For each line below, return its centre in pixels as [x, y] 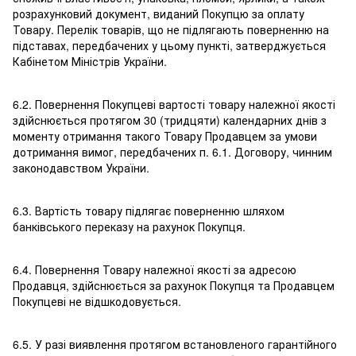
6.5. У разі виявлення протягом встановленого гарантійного [175, 344]
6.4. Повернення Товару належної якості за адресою [155, 270]
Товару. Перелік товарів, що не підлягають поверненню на [171, 30]
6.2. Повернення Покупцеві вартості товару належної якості [174, 104]
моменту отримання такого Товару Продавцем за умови [165, 136]
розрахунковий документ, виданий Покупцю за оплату [159, 14]
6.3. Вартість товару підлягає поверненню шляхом [149, 211]
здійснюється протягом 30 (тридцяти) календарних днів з [170, 120]
